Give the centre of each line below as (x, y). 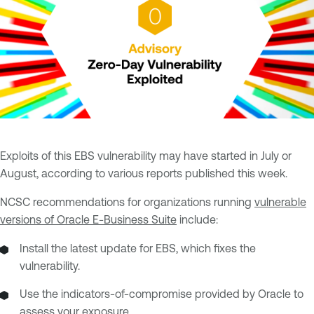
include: (197, 220)
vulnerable (280, 202)
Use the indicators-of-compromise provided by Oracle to (162, 294)
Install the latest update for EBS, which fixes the (138, 248)
